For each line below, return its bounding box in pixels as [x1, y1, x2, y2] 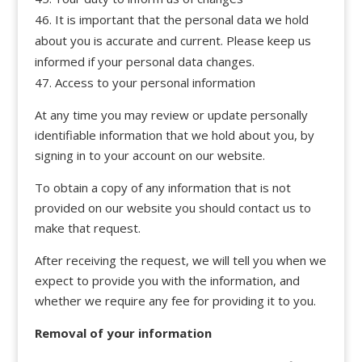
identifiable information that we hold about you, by [34, 126, 314, 143]
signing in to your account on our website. [34, 146, 265, 163]
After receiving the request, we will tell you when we [34, 251, 326, 268]
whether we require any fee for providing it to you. [34, 292, 316, 309]
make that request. [34, 219, 141, 236]
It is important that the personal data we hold [54, 11, 309, 27]
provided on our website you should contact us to [34, 199, 311, 216]
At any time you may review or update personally [34, 106, 308, 123]
